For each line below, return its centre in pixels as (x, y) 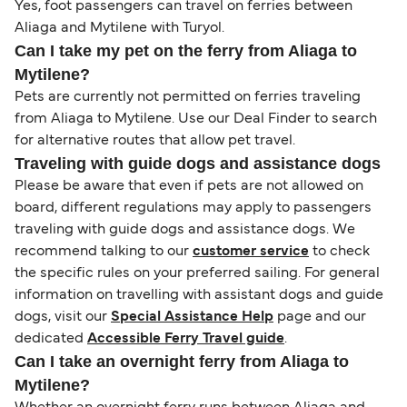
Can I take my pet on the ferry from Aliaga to (186, 51)
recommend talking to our (104, 252)
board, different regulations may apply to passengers (193, 208)
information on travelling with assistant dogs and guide (199, 296)
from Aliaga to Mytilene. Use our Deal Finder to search (196, 119)
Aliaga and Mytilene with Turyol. (119, 29)
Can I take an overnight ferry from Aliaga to (182, 362)
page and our (320, 318)
